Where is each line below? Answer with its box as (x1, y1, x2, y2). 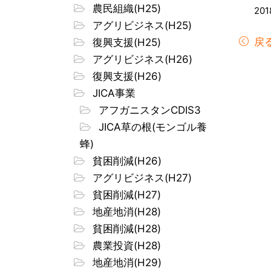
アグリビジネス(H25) (90, 19, 192, 31)
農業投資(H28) (90, 239, 161, 252)
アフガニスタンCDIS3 (96, 103, 201, 116)
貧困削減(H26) (90, 154, 162, 167)
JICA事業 (90, 87, 135, 99)
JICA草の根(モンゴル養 (96, 120, 207, 133)
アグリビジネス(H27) (90, 171, 192, 184)
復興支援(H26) (90, 70, 162, 82)
